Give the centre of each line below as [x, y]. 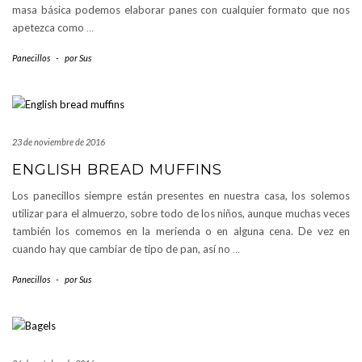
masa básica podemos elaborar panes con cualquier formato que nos [181, 9]
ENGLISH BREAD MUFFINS [117, 169]
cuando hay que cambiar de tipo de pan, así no [122, 248]
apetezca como [49, 27]
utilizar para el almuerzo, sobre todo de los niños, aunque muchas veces [181, 213]
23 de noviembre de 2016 [59, 141]
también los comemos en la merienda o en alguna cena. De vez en [181, 231]
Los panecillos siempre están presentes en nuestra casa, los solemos [181, 195]
